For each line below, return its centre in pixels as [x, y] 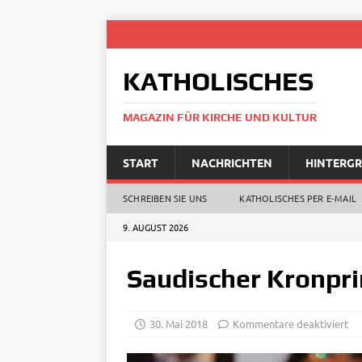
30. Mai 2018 [179, 324]
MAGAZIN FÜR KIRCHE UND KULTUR [220, 117]
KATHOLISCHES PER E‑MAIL [298, 198]
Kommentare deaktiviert [290, 324]
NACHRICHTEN [232, 162]
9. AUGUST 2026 [156, 227]
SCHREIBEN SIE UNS [165, 198]
